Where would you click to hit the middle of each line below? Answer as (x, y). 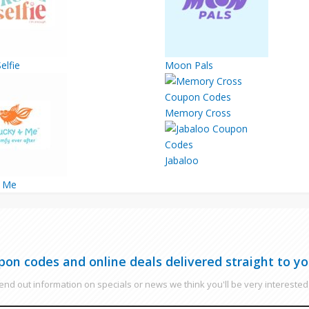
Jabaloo (182, 160)
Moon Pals (189, 65)
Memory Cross (198, 113)
